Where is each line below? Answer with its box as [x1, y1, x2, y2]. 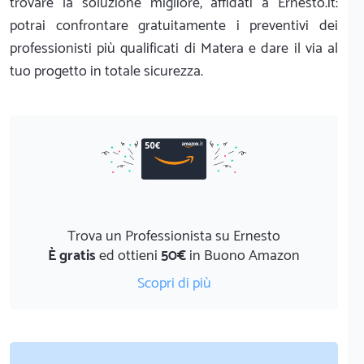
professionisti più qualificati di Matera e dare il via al [10, 36, 338, 61]
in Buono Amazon [186, 243, 300, 268]
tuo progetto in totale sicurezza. [10, 58, 203, 84]
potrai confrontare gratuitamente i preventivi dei [10, 13, 338, 38]
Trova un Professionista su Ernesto [67, 223, 280, 249]
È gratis [48, 243, 96, 268]
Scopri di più [136, 271, 211, 296]
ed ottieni [96, 243, 161, 268]
